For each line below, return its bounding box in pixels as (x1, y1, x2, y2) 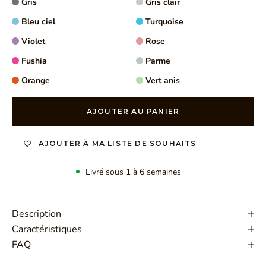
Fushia (21, 55, 47, 66)
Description (12, 207, 61, 220)
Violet (21, 35, 45, 47)
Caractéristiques (12, 222, 82, 236)
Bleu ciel (21, 15, 55, 27)
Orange (21, 74, 50, 86)
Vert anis (145, 74, 180, 86)
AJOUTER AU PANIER (86, 106, 180, 116)
